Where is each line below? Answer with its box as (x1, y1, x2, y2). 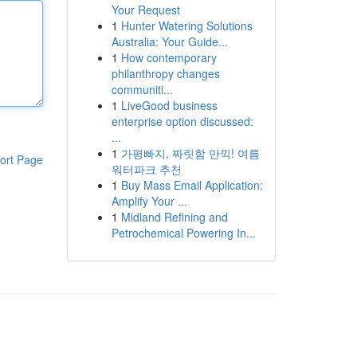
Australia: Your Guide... (111, 33, 228, 49)
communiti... (111, 81, 173, 97)
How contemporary (120, 49, 217, 65)
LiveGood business (120, 97, 218, 113)
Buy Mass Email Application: (120, 177, 263, 193)
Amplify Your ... (111, 193, 187, 209)
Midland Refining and (120, 209, 228, 225)
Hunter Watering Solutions (120, 18, 253, 33)
